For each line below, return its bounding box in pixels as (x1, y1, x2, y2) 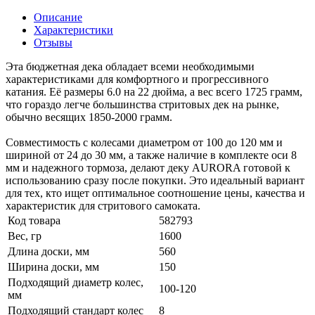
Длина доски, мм (8, 245, 89, 257)
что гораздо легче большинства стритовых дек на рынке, (6, 98, 279, 110)
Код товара (8, 214, 60, 226)
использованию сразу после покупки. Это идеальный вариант (6, 174, 304, 186)
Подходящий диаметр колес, (8, 276, 143, 288)
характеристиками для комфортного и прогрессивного (6, 72, 269, 85)
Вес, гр (8, 229, 41, 242)
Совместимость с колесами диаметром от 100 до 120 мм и (6, 136, 283, 148)
